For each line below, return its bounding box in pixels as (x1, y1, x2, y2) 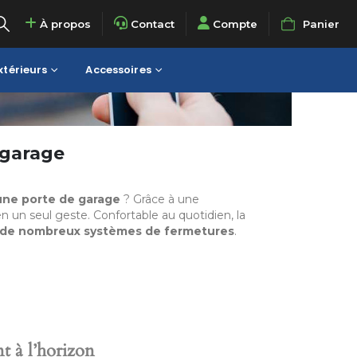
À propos (36, 18, 91, 30)
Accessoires (85, 62, 151, 77)
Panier (303, 18, 339, 30)
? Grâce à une (120, 192, 199, 206)
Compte (212, 18, 257, 30)
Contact (130, 18, 175, 30)
